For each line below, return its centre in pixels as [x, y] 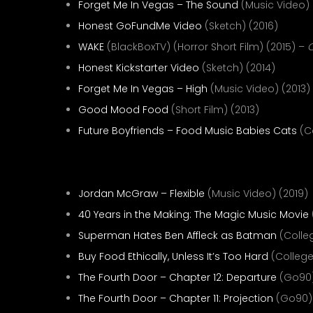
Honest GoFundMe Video [140, 26]
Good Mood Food [123, 110]
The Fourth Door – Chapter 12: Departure [177, 277]
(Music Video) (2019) [256, 194]
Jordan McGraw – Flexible [141, 194]
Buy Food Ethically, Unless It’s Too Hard [173, 256]
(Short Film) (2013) [214, 110]
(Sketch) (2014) [237, 68]
